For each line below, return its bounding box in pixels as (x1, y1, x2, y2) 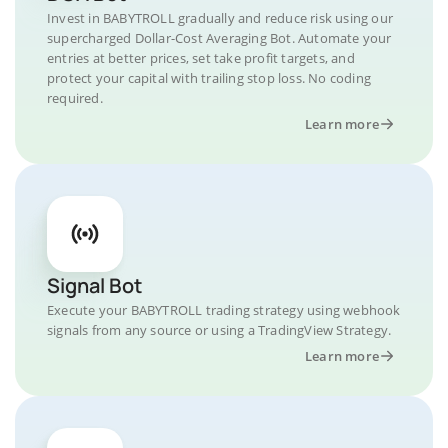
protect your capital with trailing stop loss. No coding (47, 68, 372, 87)
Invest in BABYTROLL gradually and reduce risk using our (47, 8, 394, 27)
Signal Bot (47, 271, 142, 299)
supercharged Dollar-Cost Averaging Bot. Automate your (47, 28, 392, 47)
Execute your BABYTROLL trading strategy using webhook (47, 300, 401, 319)
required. (47, 88, 103, 107)
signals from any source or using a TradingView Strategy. (47, 320, 392, 339)
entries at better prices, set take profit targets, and (47, 48, 355, 67)
